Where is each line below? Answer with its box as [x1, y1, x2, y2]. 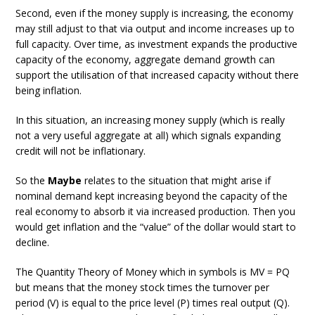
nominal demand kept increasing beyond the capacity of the [15, 189, 288, 202]
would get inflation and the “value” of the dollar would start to [15, 220, 297, 233]
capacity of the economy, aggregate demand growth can [15, 53, 276, 66]
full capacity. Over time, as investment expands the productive [15, 37, 298, 51]
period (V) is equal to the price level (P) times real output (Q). [15, 296, 290, 309]
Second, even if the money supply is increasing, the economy [15, 6, 294, 20]
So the [15, 174, 49, 187]
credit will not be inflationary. [15, 144, 146, 157]
